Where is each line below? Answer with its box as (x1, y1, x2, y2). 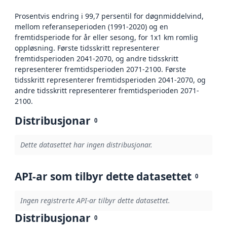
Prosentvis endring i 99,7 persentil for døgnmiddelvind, (15, 11, 204, 21)
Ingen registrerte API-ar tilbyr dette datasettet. (20, 196, 170, 206)
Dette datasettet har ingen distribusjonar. (20, 140, 153, 150)
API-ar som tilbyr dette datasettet (15, 169, 192, 183)
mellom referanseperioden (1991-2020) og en (15, 21, 168, 31)
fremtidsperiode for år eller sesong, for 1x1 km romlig (15, 32, 198, 42)
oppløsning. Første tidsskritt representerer (15, 43, 160, 53)
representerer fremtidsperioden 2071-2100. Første (15, 64, 186, 74)
